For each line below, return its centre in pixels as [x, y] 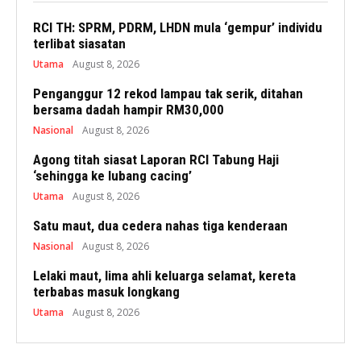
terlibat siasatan [79, 44]
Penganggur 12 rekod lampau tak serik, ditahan [168, 94]
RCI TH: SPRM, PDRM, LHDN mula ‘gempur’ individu [178, 28]
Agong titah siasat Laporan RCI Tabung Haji [156, 160]
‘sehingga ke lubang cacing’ [112, 176]
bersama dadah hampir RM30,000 [129, 110]
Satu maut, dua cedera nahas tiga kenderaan [160, 226]
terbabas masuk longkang [106, 292]
